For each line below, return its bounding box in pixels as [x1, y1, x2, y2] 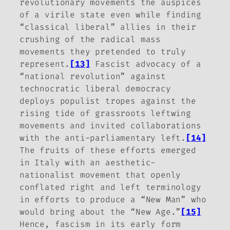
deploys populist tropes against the [20, 95, 196, 107]
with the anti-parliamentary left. [20, 132, 186, 144]
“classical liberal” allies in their [20, 22, 196, 33]
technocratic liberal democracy [20, 83, 171, 94]
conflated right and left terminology [20, 182, 201, 193]
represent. [20, 59, 70, 70]
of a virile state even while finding [20, 9, 201, 21]
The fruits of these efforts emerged [20, 145, 196, 156]
